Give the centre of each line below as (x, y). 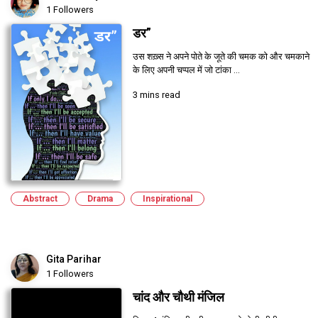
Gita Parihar (74, 259)
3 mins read (156, 94)
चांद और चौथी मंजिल (178, 298)
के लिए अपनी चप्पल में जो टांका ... (186, 70)
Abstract (40, 199)
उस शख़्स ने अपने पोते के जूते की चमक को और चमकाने (221, 56)
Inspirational (168, 199)
